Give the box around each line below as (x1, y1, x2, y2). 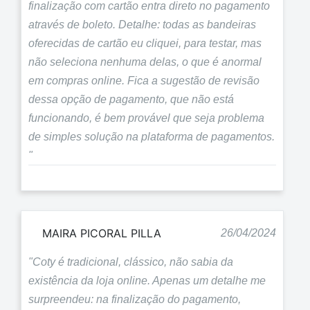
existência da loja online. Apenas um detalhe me (28, 274, 266, 286)
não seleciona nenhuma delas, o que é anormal (28, 56, 262, 69)
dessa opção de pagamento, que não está (28, 93, 234, 106)
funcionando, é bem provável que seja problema (28, 112, 264, 125)
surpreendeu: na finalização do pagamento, (28, 293, 241, 305)
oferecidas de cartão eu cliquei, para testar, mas (28, 37, 262, 50)
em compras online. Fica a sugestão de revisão (28, 75, 259, 87)
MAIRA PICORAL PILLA (42, 226, 161, 240)
